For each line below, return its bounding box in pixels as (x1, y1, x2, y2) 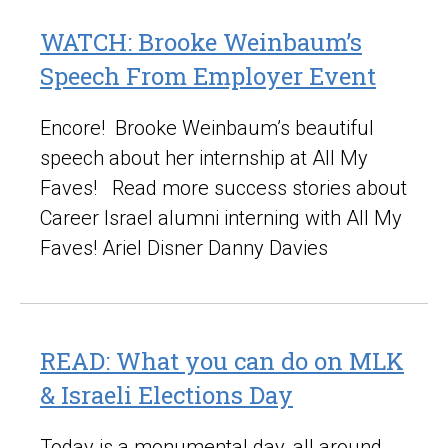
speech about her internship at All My (40, 145, 368, 170)
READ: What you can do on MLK (40, 344, 404, 377)
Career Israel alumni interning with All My (40, 205, 402, 230)
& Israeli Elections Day (40, 378, 293, 411)
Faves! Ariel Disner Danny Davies (40, 235, 328, 260)
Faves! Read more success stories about (40, 175, 407, 200)
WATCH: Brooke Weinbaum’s (40, 25, 362, 58)
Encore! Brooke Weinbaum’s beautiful (40, 115, 374, 140)
